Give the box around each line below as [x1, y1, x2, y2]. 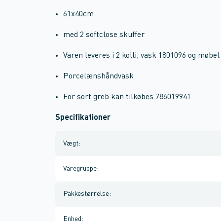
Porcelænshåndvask [63, 73, 134, 80]
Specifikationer [55, 114, 110, 122]
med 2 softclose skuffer [63, 31, 145, 39]
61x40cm [63, 10, 94, 18]
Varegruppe [63, 165, 97, 172]
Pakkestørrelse [63, 190, 109, 197]
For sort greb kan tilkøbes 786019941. [63, 93, 193, 101]
